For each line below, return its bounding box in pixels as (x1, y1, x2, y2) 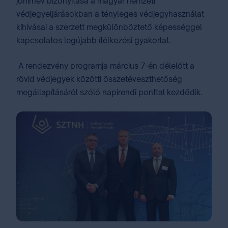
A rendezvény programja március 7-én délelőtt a (16, 61, 194, 71)
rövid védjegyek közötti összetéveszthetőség (16, 74, 182, 84)
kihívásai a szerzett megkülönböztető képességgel (16, 22, 202, 32)
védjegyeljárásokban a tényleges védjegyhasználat (16, 9, 204, 19)
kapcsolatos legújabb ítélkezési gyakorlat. (16, 35, 170, 45)
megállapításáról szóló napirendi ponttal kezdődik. (16, 87, 202, 97)
